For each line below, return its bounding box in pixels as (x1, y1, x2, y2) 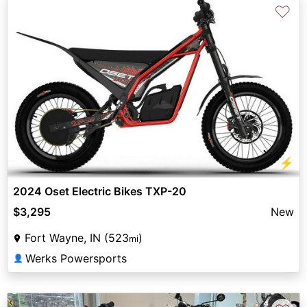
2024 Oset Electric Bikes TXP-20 (13, 184, 186, 198)
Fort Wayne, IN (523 (25, 230, 129, 245)
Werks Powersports (25, 251, 127, 265)
